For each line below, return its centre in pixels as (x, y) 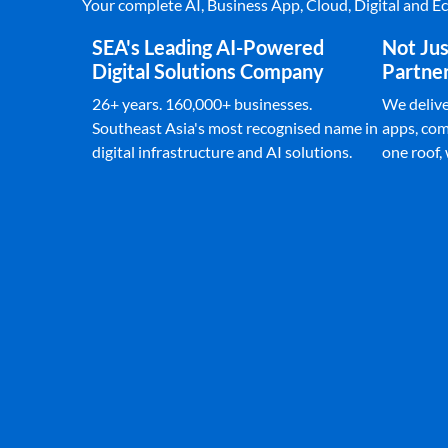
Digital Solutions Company (208, 71)
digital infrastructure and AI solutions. (222, 151)
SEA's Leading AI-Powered (208, 47)
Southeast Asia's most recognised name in (235, 127)
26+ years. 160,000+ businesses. (202, 103)
